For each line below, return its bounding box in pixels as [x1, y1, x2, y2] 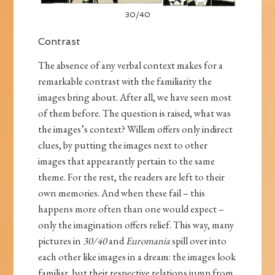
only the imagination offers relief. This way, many [38, 218, 234, 232]
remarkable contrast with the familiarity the [38, 74, 212, 88]
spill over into [170, 234, 227, 248]
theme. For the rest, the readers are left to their [38, 170, 225, 184]
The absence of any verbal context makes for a [38, 58, 223, 72]
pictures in [38, 234, 83, 248]
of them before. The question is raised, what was [38, 106, 231, 120]
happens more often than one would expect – [38, 202, 225, 216]
